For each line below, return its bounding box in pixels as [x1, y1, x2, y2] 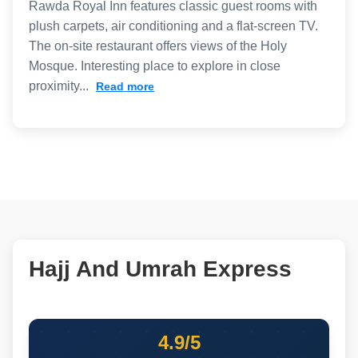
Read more [96, 79, 154, 93]
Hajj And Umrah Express [29, 256, 292, 281]
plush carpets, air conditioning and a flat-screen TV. [29, 18, 318, 33]
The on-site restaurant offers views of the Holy [29, 38, 287, 53]
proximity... [29, 78, 92, 93]
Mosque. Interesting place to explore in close [29, 58, 280, 73]
